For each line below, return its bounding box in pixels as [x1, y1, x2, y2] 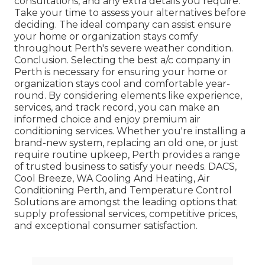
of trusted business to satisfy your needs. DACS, [14, 160, 237, 172]
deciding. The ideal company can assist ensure [14, 18, 231, 30]
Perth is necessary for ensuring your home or [14, 66, 228, 77]
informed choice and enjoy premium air [14, 113, 201, 125]
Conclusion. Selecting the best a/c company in [14, 54, 231, 66]
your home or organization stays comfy [14, 30, 198, 42]
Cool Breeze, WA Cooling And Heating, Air [14, 172, 210, 184]
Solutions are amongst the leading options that [14, 196, 237, 208]
